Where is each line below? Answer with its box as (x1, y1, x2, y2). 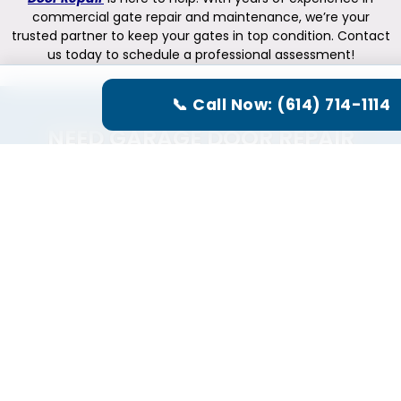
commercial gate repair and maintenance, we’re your (31, 7, 370, 26)
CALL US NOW (131, 183, 270, 214)
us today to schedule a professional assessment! (47, 45, 354, 64)
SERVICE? (149, 155, 252, 187)
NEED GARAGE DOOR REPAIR (47, 122, 354, 154)
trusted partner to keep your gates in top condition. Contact (11, 26, 390, 45)
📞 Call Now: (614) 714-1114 (172, 94, 390, 115)
